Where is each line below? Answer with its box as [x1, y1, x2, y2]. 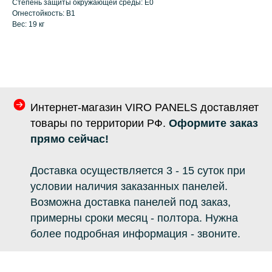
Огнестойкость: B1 [12, 9, 75, 18]
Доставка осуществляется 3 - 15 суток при [30, 165, 245, 177]
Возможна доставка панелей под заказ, [30, 196, 231, 208]
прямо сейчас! [30, 133, 109, 145]
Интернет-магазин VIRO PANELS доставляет [30, 101, 259, 114]
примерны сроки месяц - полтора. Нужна [30, 212, 238, 224]
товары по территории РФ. [30, 117, 166, 129]
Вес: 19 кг [12, 20, 44, 29]
